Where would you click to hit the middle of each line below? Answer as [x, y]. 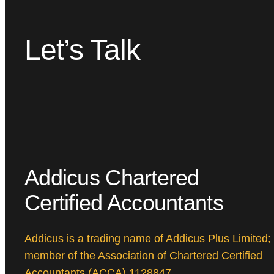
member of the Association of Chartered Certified [143, 256]
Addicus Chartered [112, 178]
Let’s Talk [83, 50]
